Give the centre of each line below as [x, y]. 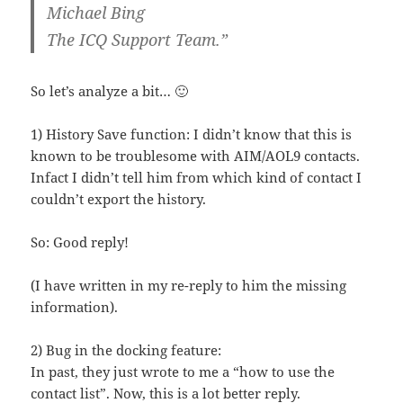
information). [75, 306]
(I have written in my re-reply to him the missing [189, 285]
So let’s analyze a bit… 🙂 [110, 90]
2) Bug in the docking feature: [126, 349]
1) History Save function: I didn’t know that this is [192, 134]
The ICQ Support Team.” [138, 39]
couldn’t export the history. [119, 198]
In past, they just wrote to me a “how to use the [183, 371]
